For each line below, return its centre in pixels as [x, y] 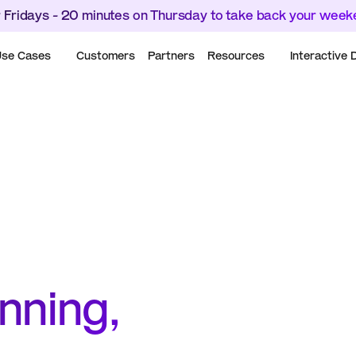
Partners [171, 55]
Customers [105, 55]
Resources [236, 55]
